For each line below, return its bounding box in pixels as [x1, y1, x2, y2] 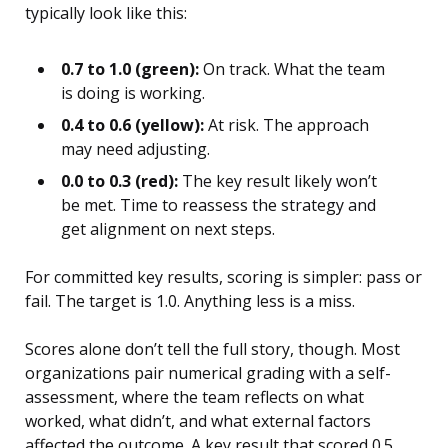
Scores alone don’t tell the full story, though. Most [25, 338, 400, 361]
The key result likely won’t [178, 170, 377, 193]
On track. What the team [199, 58, 385, 81]
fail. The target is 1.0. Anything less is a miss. [25, 290, 355, 313]
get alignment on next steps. [61, 218, 275, 241]
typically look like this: [25, 2, 187, 25]
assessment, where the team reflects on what [25, 386, 364, 409]
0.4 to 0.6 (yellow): [61, 114, 204, 137]
